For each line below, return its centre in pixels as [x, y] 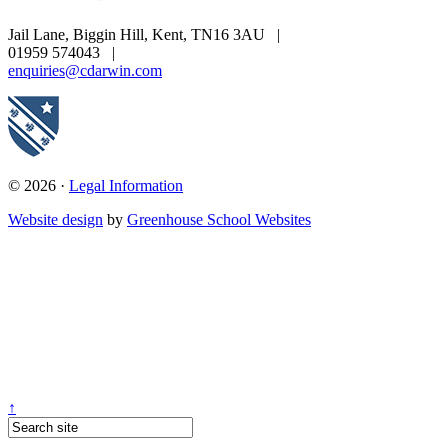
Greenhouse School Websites [219, 220]
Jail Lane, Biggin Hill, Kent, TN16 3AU [138, 35]
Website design [55, 220]
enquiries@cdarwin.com [85, 71]
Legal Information [126, 186]
